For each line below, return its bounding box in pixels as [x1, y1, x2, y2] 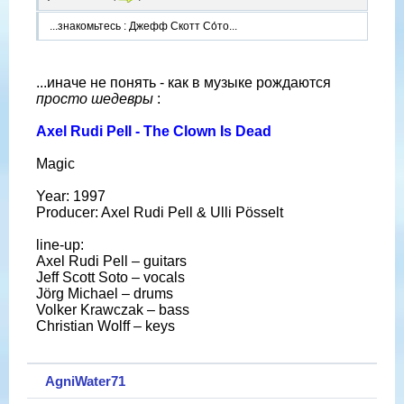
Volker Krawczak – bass [36, 302, 189, 318]
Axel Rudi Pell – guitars [36, 253, 187, 270]
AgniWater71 [45, 372, 125, 389]
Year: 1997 [36, 188, 106, 205]
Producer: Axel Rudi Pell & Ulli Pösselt [36, 205, 283, 221]
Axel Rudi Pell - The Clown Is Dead [36, 124, 271, 140]
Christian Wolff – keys [36, 318, 175, 335]
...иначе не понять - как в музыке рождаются [36, 75, 331, 91]
